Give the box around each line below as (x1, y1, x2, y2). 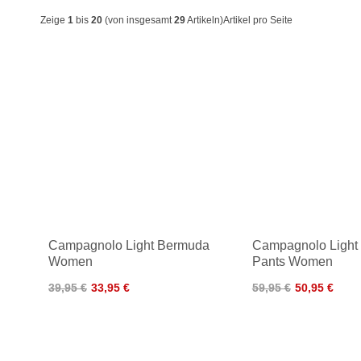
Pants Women (251, 254, 333, 268)
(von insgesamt (102, 15, 174, 26)
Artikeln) (185, 15, 223, 26)
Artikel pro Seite (223, 15, 293, 26)
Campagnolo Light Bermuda (48, 238, 210, 252)
